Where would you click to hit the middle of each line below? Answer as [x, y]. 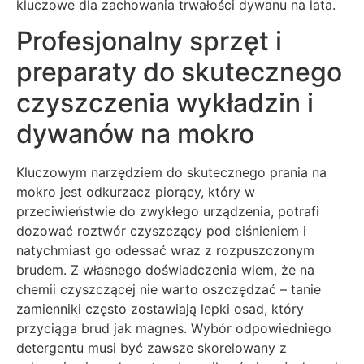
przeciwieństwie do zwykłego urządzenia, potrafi [168, 211]
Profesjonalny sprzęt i [149, 41]
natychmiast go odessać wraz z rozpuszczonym [165, 250]
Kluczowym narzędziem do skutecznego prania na [171, 172]
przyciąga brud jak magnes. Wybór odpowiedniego [174, 328]
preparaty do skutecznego [179, 71]
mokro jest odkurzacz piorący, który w [136, 191]
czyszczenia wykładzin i [165, 102]
